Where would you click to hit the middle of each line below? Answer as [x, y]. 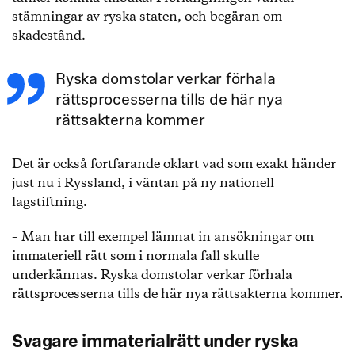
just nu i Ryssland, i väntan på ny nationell [143, 183]
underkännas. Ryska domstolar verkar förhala [152, 275]
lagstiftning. [50, 202]
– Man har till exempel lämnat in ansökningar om [163, 237]
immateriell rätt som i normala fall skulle [136, 256]
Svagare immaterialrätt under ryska [156, 343]
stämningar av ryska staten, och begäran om [147, 17]
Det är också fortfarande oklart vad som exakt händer [174, 164]
